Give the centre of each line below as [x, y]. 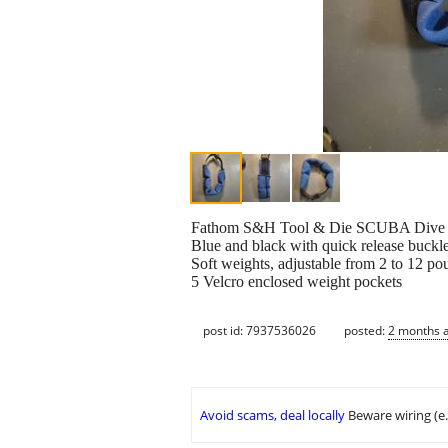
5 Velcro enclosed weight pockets [296, 282]
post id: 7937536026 [259, 330]
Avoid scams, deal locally [272, 415]
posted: [366, 330]
